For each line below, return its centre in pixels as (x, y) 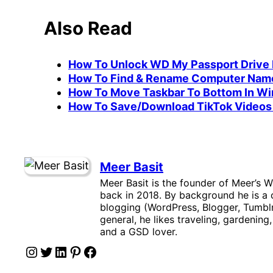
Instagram (30, 251)
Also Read (88, 28)
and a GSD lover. (139, 232)
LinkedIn (57, 251)
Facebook (86, 251)
